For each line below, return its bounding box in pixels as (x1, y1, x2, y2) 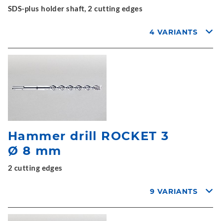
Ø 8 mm (8, 143, 62, 158)
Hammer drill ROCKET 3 (8, 128, 169, 143)
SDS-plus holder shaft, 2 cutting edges (8, 4, 143, 13)
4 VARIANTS (149, 28, 198, 37)
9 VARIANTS (150, 186, 198, 196)
